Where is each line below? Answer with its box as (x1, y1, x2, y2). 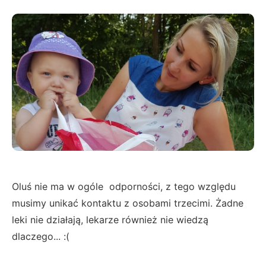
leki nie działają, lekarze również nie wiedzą (12, 213, 208, 226)
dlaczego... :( (12, 230, 69, 242)
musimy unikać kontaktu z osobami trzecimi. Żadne (12, 197, 243, 209)
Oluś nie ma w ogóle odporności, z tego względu (12, 180, 236, 192)
